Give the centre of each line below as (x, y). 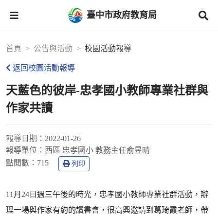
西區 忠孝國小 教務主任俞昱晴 (97, 150)
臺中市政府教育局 (122, 15)
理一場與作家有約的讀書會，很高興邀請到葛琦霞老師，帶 (107, 210)
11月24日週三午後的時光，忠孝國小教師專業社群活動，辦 (107, 194)
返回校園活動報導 (44, 68)
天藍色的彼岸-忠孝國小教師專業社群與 (107, 91)
